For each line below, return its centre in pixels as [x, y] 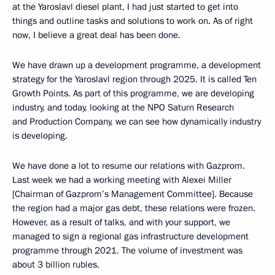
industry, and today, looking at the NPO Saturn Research [123, 107]
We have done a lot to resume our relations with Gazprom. [129, 166]
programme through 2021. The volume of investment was [127, 250]
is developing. [40, 136]
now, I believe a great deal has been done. [96, 35]
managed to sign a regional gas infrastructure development [130, 236]
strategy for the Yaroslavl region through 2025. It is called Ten [134, 79]
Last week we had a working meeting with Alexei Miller [122, 180]
